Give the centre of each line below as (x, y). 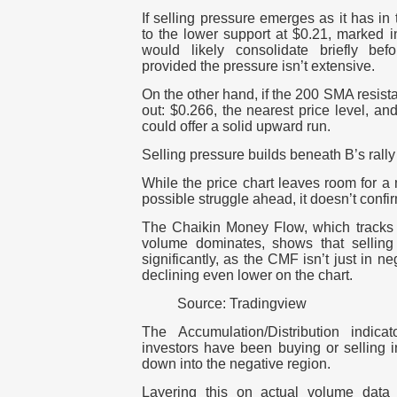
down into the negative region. (236, 364)
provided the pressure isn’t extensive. (258, 66)
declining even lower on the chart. (247, 276)
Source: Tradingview (242, 304)
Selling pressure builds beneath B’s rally (269, 155)
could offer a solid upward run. (236, 127)
